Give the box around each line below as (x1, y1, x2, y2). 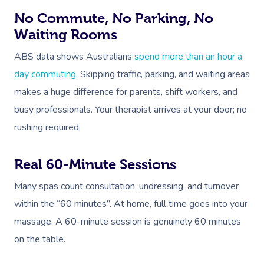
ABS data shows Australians (14, 50, 134, 63)
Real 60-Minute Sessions (14, 157, 176, 172)
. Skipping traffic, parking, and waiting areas (76, 68, 250, 81)
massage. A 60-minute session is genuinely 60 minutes (14, 215, 241, 228)
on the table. (14, 233, 65, 246)
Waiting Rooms (14, 27, 117, 42)
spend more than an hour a (134, 50, 242, 63)
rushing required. (14, 121, 81, 134)
